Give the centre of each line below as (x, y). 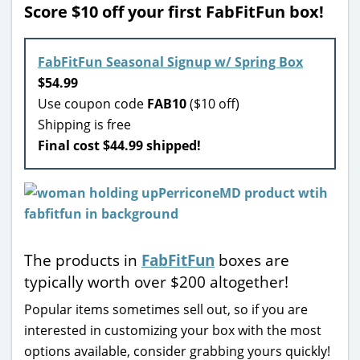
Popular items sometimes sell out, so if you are (166, 309)
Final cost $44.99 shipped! (119, 145)
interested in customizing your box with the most (173, 330)
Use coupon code (92, 103)
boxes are (252, 260)
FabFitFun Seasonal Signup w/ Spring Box (170, 61)
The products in (83, 260)
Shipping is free (84, 124)
